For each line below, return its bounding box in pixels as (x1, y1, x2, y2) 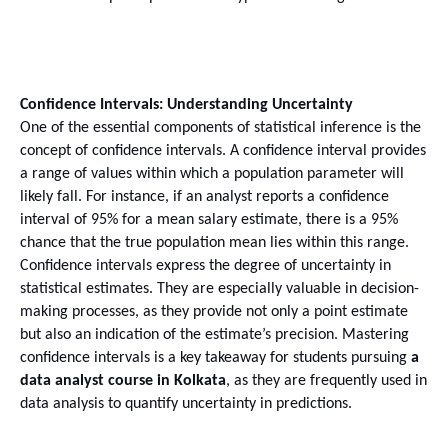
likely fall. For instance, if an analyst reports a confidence (20, 188, 389, 205)
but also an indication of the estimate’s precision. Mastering (20, 326, 409, 343)
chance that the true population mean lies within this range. (20, 234, 409, 251)
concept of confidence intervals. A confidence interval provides (20, 142, 426, 159)
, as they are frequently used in (226, 372, 427, 389)
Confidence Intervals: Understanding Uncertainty (20, 96, 353, 113)
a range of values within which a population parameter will (20, 165, 404, 182)
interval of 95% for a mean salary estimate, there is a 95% (20, 211, 398, 228)
